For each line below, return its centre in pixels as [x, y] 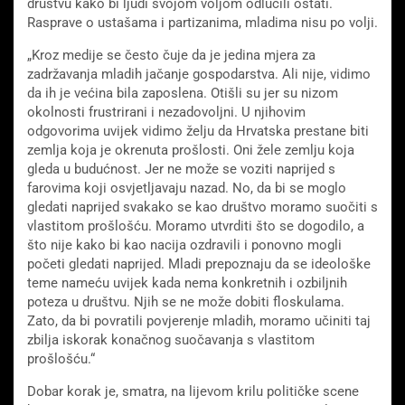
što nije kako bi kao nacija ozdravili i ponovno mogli [184, 245]
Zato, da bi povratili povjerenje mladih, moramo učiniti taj [199, 321]
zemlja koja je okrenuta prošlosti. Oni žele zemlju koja [191, 151]
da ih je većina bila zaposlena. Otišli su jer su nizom [183, 94]
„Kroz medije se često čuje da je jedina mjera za [171, 56]
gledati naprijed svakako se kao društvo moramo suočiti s [202, 207]
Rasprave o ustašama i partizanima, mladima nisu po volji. [202, 23]
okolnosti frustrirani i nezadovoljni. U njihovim [166, 113]
